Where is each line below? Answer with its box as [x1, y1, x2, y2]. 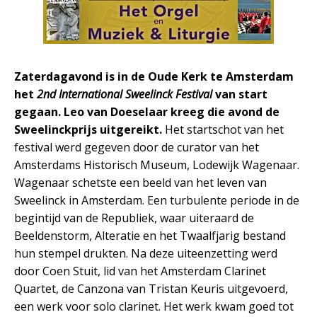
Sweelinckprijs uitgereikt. [14, 122, 162, 138]
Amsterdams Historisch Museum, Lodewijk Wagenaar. [14, 157, 299, 173]
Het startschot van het [165, 122, 284, 138]
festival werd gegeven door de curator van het [14, 139, 259, 156]
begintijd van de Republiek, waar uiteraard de [14, 210, 254, 226]
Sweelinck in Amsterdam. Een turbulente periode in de [14, 192, 299, 209]
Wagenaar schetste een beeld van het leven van [14, 175, 267, 191]
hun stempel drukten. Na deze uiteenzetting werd [14, 246, 277, 262]
